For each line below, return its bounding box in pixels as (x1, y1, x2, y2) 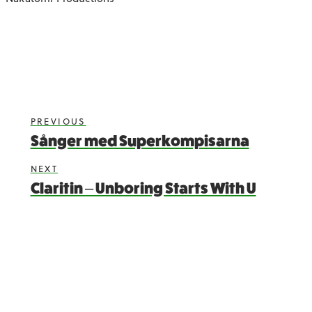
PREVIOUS (30, 116, 86, 128)
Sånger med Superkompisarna (30, 132, 249, 150)
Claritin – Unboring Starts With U (30, 179, 256, 198)
